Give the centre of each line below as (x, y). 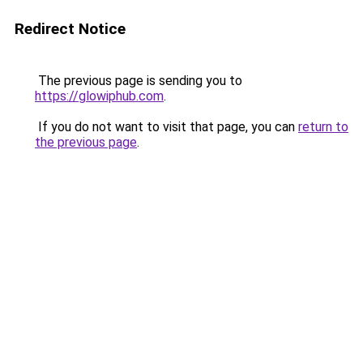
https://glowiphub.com (99, 96)
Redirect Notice (70, 29)
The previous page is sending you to (139, 81)
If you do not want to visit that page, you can (167, 127)
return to (323, 127)
